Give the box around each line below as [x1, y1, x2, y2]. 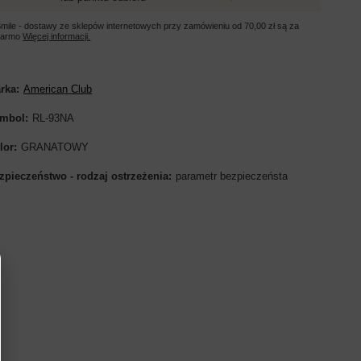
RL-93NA [32, 111, 75, 124]
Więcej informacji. [23, 31, 91, 41]
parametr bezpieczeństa [176, 169, 288, 182]
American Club [23, 82, 93, 95]
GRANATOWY [21, 140, 89, 153]
